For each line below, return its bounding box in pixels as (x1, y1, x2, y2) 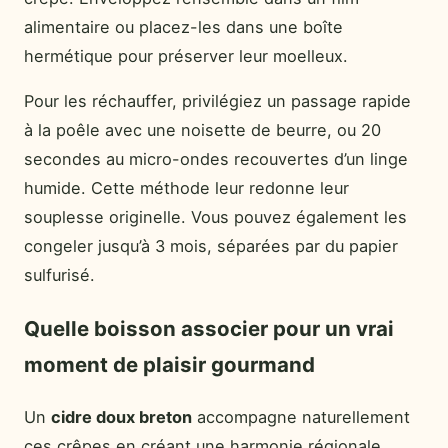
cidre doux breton (51, 406, 192, 427)
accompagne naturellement (192, 406, 410, 427)
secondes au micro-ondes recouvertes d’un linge (24, 149, 408, 170)
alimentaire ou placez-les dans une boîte (24, 16, 343, 37)
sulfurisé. (24, 265, 95, 286)
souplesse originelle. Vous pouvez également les (24, 207, 407, 228)
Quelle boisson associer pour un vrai (24, 315, 394, 341)
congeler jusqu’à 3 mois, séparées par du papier (24, 236, 398, 257)
